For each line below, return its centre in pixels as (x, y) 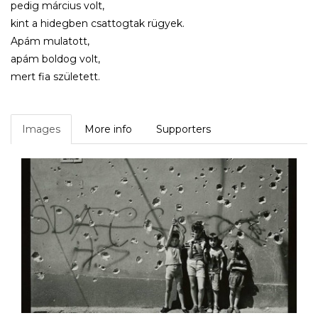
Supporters (183, 129)
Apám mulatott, (51, 41)
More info (108, 129)
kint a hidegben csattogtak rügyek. (98, 23)
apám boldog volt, (55, 59)
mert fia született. (55, 76)
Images (41, 129)
